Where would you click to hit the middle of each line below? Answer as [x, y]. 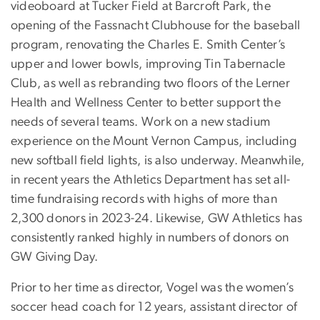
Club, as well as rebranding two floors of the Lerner [150, 84]
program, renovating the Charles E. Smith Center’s [148, 45]
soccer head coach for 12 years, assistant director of [154, 307]
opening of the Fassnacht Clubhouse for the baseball [156, 26]
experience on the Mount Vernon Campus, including [154, 142]
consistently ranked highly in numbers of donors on [150, 238]
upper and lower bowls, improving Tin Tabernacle [148, 65]
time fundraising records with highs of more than [144, 200]
